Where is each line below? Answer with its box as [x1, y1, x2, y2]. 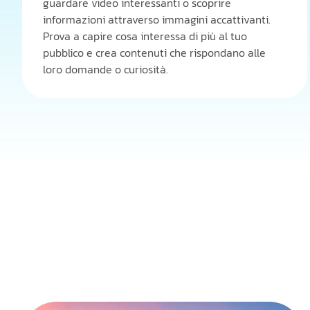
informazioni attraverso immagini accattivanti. [43, 11, 271, 28]
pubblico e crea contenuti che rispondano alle [43, 44, 266, 61]
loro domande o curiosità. [43, 61, 168, 77]
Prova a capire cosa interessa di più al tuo [43, 28, 247, 44]
